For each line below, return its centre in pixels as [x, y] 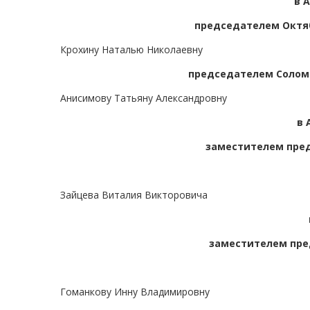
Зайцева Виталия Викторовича [134, 195]
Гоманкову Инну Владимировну [135, 292]
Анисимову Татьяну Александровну [144, 98]
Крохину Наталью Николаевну [131, 50]
